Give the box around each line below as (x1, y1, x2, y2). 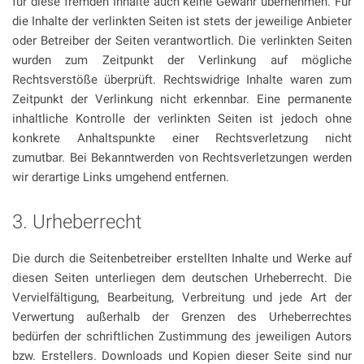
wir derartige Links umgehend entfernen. (12, 169, 229, 184)
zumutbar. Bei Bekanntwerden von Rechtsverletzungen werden (12, 149, 352, 165)
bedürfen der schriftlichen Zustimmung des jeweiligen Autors (12, 328, 352, 344)
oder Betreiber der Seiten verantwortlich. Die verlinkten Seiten (12, 32, 352, 48)
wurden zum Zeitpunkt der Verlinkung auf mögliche (12, 52, 352, 67)
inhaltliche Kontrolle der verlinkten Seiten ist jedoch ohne (12, 110, 352, 126)
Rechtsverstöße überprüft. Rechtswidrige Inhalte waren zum (12, 71, 352, 87)
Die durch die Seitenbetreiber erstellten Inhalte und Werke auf (12, 250, 352, 266)
